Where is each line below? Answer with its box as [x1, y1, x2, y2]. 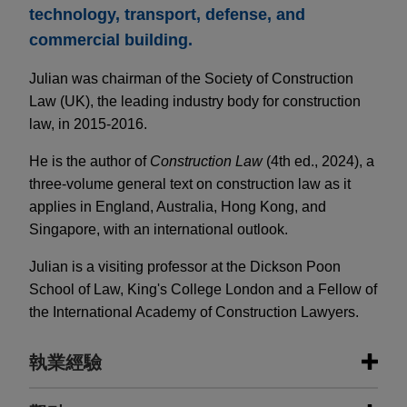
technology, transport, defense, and [29, 5, 305, 25]
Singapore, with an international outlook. [29, 222, 288, 238]
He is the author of [29, 154, 150, 170]
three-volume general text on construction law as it [29, 176, 351, 193]
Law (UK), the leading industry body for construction [29, 94, 361, 110]
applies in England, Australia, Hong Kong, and [29, 199, 326, 215]
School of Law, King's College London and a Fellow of [29, 282, 377, 298]
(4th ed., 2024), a [263, 154, 374, 170]
